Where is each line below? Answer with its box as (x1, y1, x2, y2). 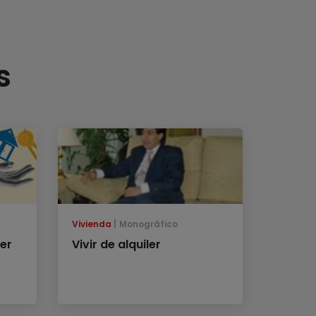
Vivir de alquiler (72, 236, 162, 253)
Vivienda (72, 217, 112, 230)
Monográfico (119, 217, 178, 230)
